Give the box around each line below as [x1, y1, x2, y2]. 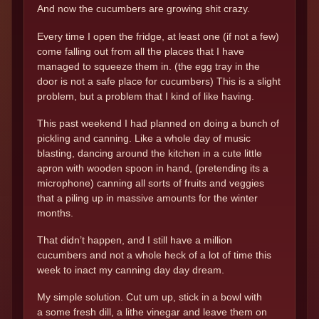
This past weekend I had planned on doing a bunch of [37, 117, 279, 129]
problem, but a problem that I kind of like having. [37, 90, 254, 102]
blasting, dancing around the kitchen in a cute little [37, 147, 262, 159]
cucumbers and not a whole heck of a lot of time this [37, 249, 271, 261]
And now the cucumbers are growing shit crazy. [37, 3, 250, 15]
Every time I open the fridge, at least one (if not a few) [37, 30, 279, 42]
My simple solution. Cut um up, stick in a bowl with [37, 291, 262, 303]
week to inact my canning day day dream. [37, 264, 224, 276]
